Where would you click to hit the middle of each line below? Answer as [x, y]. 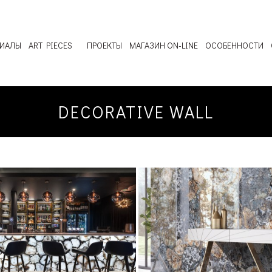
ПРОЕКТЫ [105, 45]
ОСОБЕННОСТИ [235, 45]
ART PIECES [51, 45]
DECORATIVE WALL [136, 112]
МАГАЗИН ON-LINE [164, 45]
